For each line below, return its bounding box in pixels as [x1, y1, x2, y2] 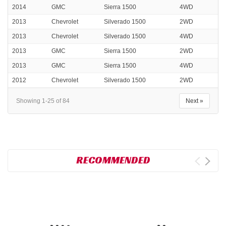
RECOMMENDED [76, 153, 150, 167]
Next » [186, 97, 203, 105]
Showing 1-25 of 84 [16, 97, 70, 105]
